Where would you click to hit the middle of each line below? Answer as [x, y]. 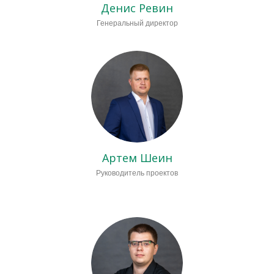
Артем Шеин [137, 158]
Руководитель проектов [137, 173]
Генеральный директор [137, 24]
